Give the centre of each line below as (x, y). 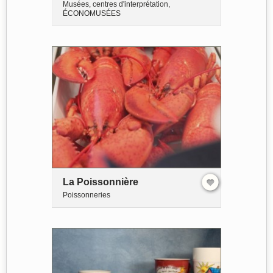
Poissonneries (87, 195)
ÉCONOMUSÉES (92, 14)
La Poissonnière (101, 182)
